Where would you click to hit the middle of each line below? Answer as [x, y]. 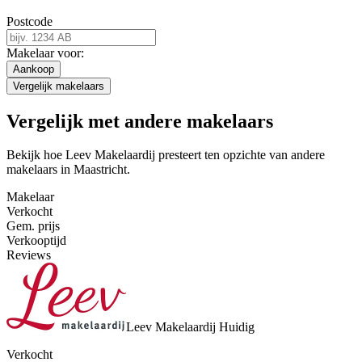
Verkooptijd [36, 241]
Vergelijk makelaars [59, 86]
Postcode [29, 21]
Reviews [29, 255]
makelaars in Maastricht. [68, 170]
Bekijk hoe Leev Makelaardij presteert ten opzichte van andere [166, 155]
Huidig [235, 327]
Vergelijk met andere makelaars [140, 121]
